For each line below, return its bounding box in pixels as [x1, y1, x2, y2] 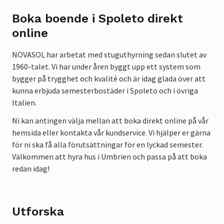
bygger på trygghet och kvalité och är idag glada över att [12, 73, 205, 84]
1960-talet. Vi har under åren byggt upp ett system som [12, 61, 200, 72]
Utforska [12, 204, 64, 219]
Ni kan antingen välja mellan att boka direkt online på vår [12, 115, 208, 126]
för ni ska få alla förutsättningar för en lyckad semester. [12, 139, 203, 150]
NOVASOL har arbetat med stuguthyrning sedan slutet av [12, 49, 206, 60]
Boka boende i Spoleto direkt [12, 11, 183, 26]
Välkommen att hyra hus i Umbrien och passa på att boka [12, 151, 207, 162]
